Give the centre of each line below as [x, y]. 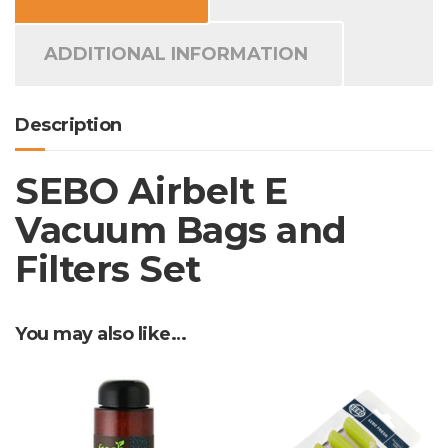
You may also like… [100, 334]
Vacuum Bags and [181, 230]
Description [68, 125]
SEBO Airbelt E [151, 191]
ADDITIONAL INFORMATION [176, 54]
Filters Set [108, 269]
